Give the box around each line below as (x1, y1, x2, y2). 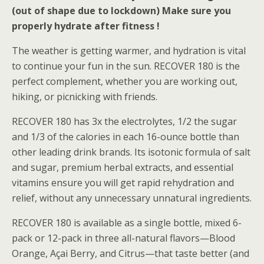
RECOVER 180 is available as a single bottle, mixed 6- (12, 216, 242, 229)
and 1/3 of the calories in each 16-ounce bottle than (12, 130, 239, 143)
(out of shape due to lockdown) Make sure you (12, 4, 231, 17)
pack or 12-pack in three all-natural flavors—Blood (12, 232, 235, 245)
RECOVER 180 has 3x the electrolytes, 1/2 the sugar (12, 115, 237, 128)
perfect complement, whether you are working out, (12, 75, 237, 88)
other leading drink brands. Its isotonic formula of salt (12, 146, 250, 159)
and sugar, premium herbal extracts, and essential (12, 161, 233, 174)
